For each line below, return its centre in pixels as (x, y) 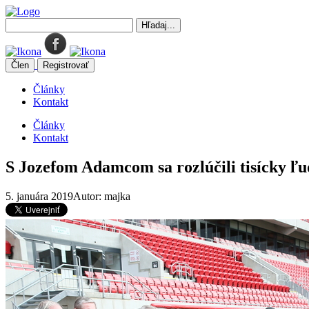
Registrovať (66, 65)
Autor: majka (102, 196)
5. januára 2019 (39, 196)
